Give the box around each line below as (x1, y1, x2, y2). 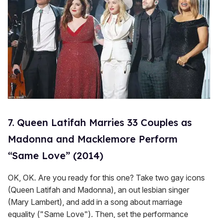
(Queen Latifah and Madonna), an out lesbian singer (8, 184, 189, 195)
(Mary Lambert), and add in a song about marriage (8, 197, 182, 207)
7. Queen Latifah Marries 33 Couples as (8, 116, 192, 128)
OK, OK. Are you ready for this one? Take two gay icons (8, 172, 205, 182)
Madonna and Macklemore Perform (8, 132, 178, 145)
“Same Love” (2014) (8, 149, 103, 162)
